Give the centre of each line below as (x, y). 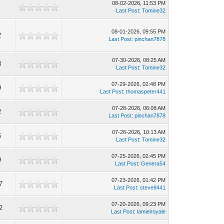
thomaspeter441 (146, 91)
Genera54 (153, 163)
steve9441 (153, 187)
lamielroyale (151, 211)
